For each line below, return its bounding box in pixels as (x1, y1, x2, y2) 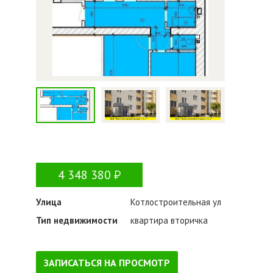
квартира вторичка (130, 214, 208, 226)
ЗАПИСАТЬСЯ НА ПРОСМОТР (44, 256, 170, 269)
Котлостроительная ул (130, 196, 221, 208)
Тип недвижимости (36, 214, 118, 226)
